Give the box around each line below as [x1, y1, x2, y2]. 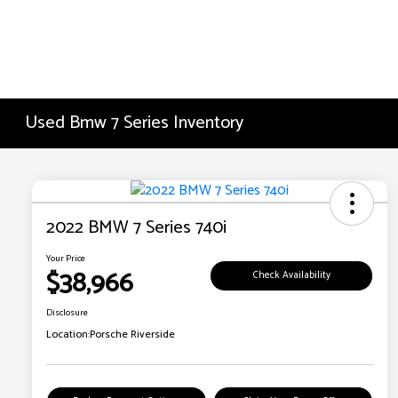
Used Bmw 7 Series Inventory [25, 108, 244, 138]
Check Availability [252, 267, 330, 283]
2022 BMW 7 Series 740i [46, 213, 227, 243]
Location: [46, 326, 90, 344]
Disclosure [46, 306, 88, 321]
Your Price [46, 251, 85, 267]
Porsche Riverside [90, 326, 175, 344]
